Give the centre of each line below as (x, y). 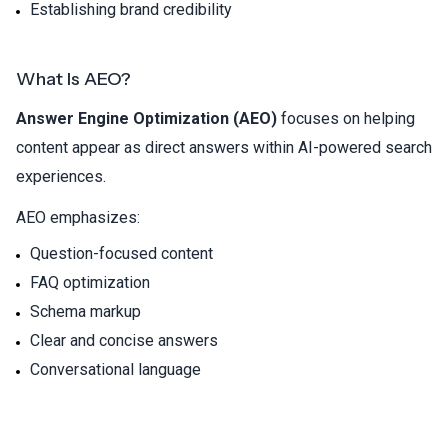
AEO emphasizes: (78, 217)
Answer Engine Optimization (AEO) (146, 118)
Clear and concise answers (124, 340)
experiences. (61, 176)
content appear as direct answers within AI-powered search (224, 147)
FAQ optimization (90, 282)
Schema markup (85, 311)
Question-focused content (121, 253)
